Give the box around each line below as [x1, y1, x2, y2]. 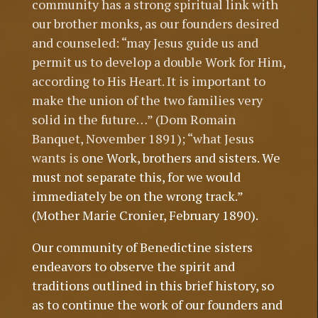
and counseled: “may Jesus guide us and [31, 34, 258, 52]
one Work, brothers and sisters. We [78, 149, 280, 167]
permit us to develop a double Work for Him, [31, 53, 285, 71]
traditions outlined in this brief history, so [31, 277, 274, 295]
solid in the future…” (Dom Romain [31, 111, 236, 128]
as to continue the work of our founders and [31, 296, 283, 314]
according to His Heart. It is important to [31, 72, 265, 90]
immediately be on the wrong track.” [31, 187, 243, 205]
